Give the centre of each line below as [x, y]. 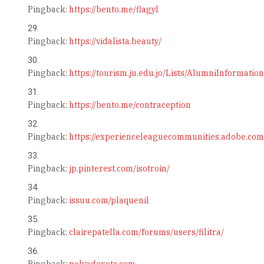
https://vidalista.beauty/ [115, 42]
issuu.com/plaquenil [109, 201]
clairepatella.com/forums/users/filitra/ [146, 232]
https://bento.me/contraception [130, 105]
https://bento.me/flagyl [113, 10]
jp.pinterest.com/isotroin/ [119, 169]
